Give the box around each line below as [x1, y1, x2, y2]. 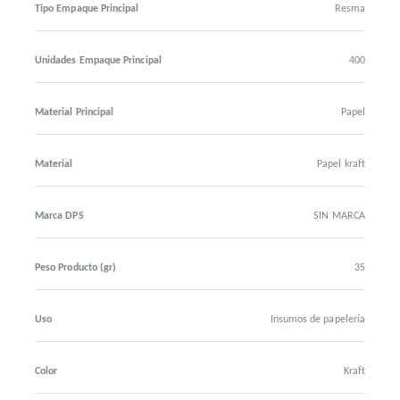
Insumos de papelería [270, 314, 365, 325]
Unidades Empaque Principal [35, 55, 162, 66]
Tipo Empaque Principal [35, 4, 139, 14]
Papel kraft [317, 159, 365, 170]
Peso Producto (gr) [35, 262, 117, 273]
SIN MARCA [313, 211, 365, 221]
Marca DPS [35, 211, 84, 221]
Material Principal [35, 107, 114, 118]
